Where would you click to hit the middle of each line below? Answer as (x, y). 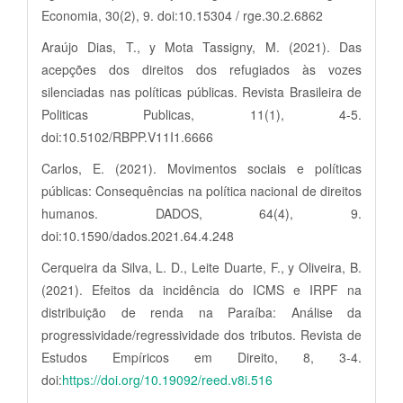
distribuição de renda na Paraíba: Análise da (201, 312)
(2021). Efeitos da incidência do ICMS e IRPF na (201, 289)
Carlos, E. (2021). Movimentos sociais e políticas (201, 168)
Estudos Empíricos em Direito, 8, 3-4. (201, 357)
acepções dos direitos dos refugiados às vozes (201, 69)
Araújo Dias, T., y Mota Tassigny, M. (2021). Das (201, 46)
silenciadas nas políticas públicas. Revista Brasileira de (201, 91)
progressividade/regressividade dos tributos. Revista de (201, 334)
